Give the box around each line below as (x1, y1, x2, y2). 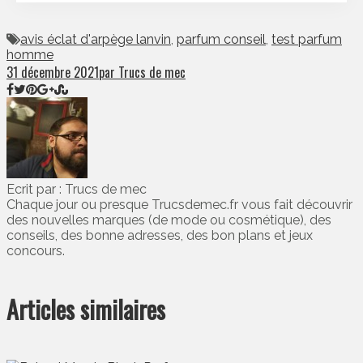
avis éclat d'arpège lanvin (20, 32, 171, 48)
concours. (6, 243, 65, 259)
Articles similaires (6, 291, 165, 328)
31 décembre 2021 (6, 62, 99, 83)
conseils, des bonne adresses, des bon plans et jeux (6, 228, 313, 244)
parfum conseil (177, 32, 266, 48)
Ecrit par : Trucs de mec (6, 181, 147, 198)
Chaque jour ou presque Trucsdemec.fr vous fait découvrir (6, 197, 352, 213)
